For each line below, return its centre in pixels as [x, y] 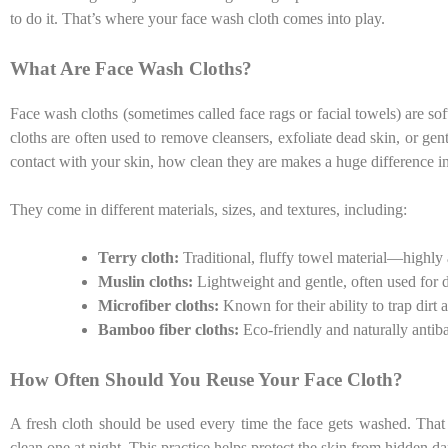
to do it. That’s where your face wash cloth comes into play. [197, 18]
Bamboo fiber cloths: [168, 329]
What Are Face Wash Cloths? [131, 68]
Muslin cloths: [145, 281]
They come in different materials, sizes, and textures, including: [208, 209]
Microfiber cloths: [158, 305]
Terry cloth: [138, 257]
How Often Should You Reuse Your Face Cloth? [206, 379]
